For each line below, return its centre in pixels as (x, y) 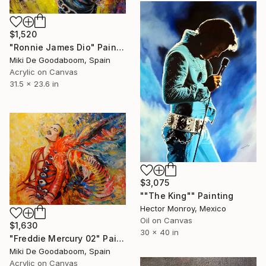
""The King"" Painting (187, 195)
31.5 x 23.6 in (34, 84)
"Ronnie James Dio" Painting (120, 47)
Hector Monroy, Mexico (183, 208)
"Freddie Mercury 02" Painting (120, 238)
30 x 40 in (159, 232)
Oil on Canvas (166, 220)
